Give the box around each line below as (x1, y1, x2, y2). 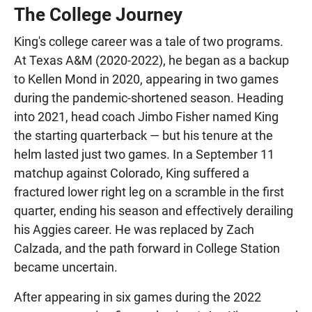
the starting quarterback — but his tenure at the (14, 127, 273, 143)
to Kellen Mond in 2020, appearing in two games (14, 71, 279, 86)
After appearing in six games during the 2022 (14, 289, 261, 304)
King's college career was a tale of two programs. (14, 33, 283, 49)
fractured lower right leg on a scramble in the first (14, 184, 284, 199)
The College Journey (14, 3, 182, 25)
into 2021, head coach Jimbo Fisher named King (14, 109, 279, 124)
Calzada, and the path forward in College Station (14, 240, 280, 256)
